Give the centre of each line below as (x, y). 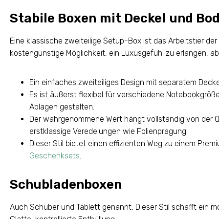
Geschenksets (55, 155)
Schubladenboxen (66, 184)
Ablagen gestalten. (62, 107)
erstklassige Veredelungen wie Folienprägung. (109, 131)
